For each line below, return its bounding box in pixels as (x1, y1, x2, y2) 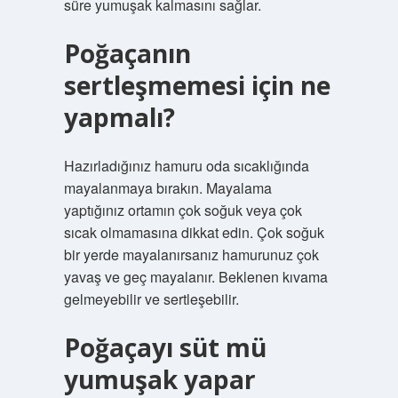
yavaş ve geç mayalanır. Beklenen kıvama (63, 267, 328, 287)
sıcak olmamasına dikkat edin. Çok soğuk (63, 222, 324, 243)
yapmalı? (63, 100, 175, 134)
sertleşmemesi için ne (63, 68, 330, 102)
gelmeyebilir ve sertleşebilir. (63, 289, 239, 309)
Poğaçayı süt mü (63, 330, 267, 364)
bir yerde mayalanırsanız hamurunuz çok (63, 244, 319, 265)
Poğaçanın (63, 36, 191, 70)
